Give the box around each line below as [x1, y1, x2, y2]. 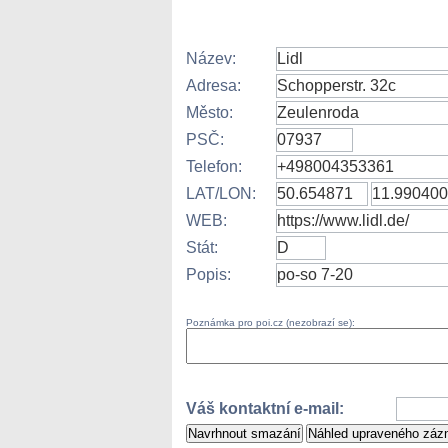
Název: [186, 50, 236, 67]
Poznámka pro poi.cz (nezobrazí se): [186, 317, 355, 328]
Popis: [186, 266, 231, 283]
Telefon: [186, 158, 242, 175]
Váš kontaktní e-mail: [186, 400, 344, 417]
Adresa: [186, 77, 241, 94]
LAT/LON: [186, 185, 256, 202]
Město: [186, 104, 233, 121]
